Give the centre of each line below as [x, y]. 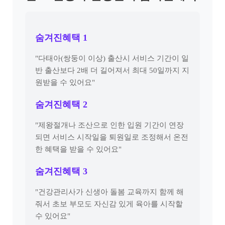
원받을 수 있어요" [65, 82]
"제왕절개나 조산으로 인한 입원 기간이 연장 [109, 125]
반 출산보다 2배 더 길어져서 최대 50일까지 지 [112, 70]
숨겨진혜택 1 [61, 38]
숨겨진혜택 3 [61, 171]
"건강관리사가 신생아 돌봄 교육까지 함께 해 [109, 192]
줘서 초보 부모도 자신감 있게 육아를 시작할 [109, 204]
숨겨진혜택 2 [61, 104]
